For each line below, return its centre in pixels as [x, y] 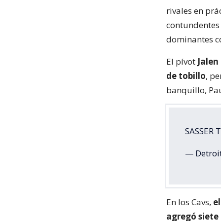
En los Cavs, [189, 202]
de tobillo [186, 76]
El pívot [182, 61]
